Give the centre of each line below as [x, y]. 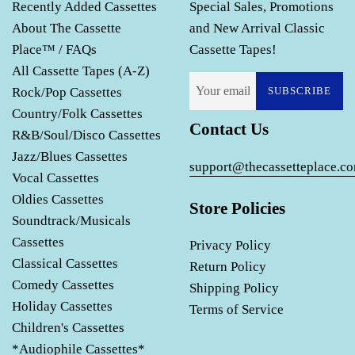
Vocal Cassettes [55, 178]
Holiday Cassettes [62, 307]
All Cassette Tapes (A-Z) [81, 71]
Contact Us [229, 130]
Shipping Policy [234, 288]
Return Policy [228, 267]
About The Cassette [67, 29]
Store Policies [237, 208]
